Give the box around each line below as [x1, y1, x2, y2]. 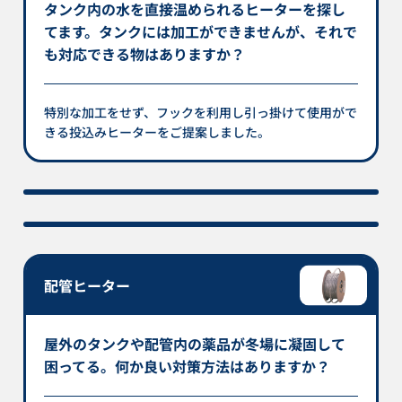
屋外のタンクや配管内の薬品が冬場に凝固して [44, 332, 346, 354]
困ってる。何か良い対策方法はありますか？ [44, 354, 331, 377]
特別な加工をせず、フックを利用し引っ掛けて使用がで [44, 102, 358, 121]
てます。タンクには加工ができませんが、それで [44, 20, 358, 42]
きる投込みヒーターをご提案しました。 [44, 122, 271, 141]
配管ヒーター [44, 274, 131, 296]
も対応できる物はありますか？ [44, 42, 246, 65]
